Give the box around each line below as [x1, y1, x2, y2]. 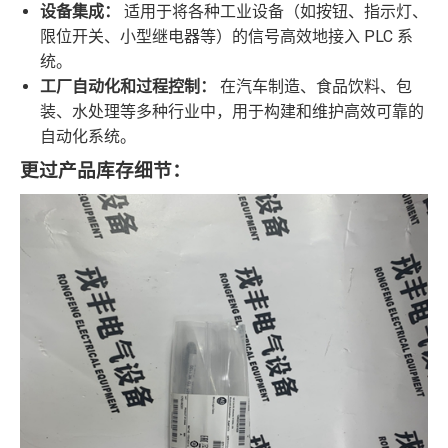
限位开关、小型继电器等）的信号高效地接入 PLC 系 [40, 27, 413, 47]
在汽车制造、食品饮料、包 [216, 77, 412, 97]
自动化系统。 [40, 127, 136, 147]
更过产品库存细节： [20, 160, 191, 183]
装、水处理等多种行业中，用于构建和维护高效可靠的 [40, 102, 424, 122]
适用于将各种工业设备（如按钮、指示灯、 [120, 2, 428, 22]
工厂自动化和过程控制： [40, 77, 216, 97]
